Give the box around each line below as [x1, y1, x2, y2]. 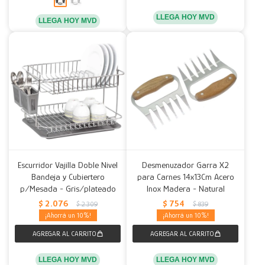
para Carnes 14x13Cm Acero [137, 172, 234, 182]
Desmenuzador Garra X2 [142, 160, 229, 170]
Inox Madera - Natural [146, 183, 225, 193]
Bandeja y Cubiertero [31, 172, 105, 182]
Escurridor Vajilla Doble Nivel [18, 160, 118, 170]
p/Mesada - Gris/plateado [20, 183, 116, 193]
